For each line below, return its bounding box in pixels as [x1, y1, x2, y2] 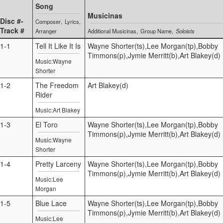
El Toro [35, 119, 58, 129]
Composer [35, 17, 61, 25]
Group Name [140, 26, 172, 35]
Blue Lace [35, 198, 67, 208]
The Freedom [35, 80, 79, 90]
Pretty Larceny [35, 158, 81, 169]
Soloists [176, 26, 195, 35]
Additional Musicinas [88, 26, 136, 35]
